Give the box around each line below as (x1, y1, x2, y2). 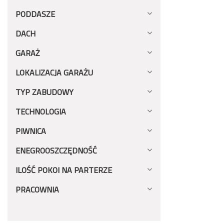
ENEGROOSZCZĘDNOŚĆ (15, 143, 97, 158)
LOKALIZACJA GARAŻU (15, 65, 93, 80)
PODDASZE (15, 6, 55, 21)
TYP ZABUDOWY (15, 84, 73, 99)
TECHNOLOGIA (15, 104, 66, 119)
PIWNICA (15, 123, 46, 138)
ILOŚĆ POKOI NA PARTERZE (15, 162, 112, 177)
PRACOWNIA (15, 182, 59, 197)
